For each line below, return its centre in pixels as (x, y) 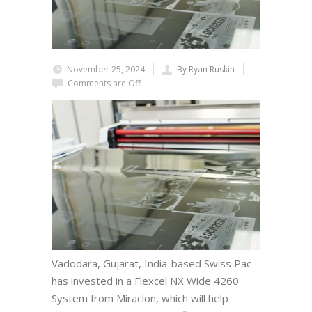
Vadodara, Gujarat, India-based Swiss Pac (151, 263)
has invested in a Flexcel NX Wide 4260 (145, 280)
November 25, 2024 (106, 69)
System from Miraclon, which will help (140, 298)
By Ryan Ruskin (206, 69)
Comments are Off (104, 83)
